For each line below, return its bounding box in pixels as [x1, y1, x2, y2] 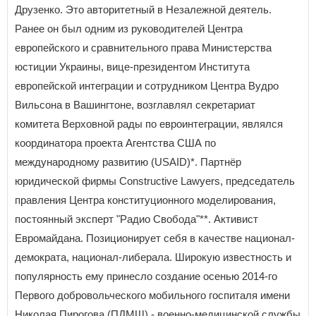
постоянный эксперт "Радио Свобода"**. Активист [15, 212, 258, 225]
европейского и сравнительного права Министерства [15, 41, 272, 54]
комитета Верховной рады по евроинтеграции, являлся [15, 117, 283, 130]
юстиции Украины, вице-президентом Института [15, 60, 250, 73]
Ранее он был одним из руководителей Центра [15, 22, 243, 35]
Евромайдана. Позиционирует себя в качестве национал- [15, 231, 295, 244]
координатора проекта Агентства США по [15, 136, 216, 149]
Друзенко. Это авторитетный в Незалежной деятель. [15, 3, 272, 16]
